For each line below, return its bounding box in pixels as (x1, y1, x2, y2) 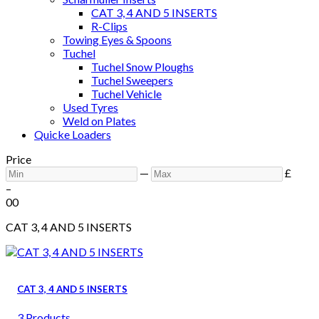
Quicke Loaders (34, 127, 111, 141)
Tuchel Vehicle (91, 87, 162, 100)
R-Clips (91, 19, 127, 33)
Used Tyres (63, 100, 118, 114)
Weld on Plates (63, 114, 136, 127)
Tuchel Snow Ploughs (91, 60, 194, 73)
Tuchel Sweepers (91, 73, 173, 87)
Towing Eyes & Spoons (63, 33, 172, 46)
